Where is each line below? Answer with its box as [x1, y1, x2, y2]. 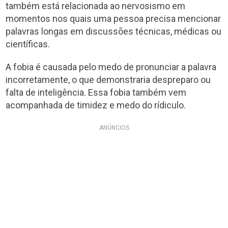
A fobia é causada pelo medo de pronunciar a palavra [6, 61, 217, 72]
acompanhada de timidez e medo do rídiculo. [6, 99, 186, 110]
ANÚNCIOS [99, 124, 129, 131]
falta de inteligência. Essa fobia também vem [6, 87, 187, 98]
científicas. [6, 38, 50, 49]
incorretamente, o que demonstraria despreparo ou [6, 74, 211, 85]
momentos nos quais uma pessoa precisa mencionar [6, 13, 221, 24]
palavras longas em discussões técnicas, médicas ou [6, 25, 222, 37]
